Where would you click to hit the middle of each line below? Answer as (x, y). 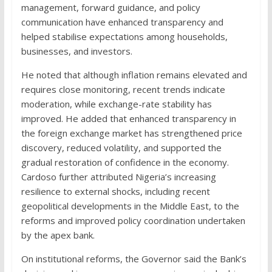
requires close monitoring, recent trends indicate (123, 89)
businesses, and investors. (76, 51)
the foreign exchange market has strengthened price (131, 133)
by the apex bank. (58, 235)
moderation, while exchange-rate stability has (116, 104)
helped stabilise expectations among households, (124, 36)
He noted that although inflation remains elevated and (134, 74)
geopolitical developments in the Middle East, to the (130, 206)
